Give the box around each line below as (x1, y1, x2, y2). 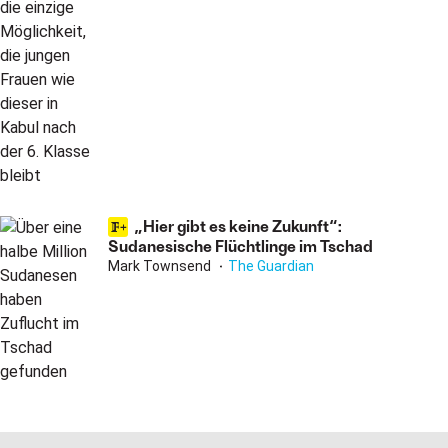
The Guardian (228, 258, 314, 274)
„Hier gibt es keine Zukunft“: (134, 216, 342, 235)
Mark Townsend (108, 258, 214, 274)
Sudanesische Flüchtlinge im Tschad (108, 236, 373, 255)
